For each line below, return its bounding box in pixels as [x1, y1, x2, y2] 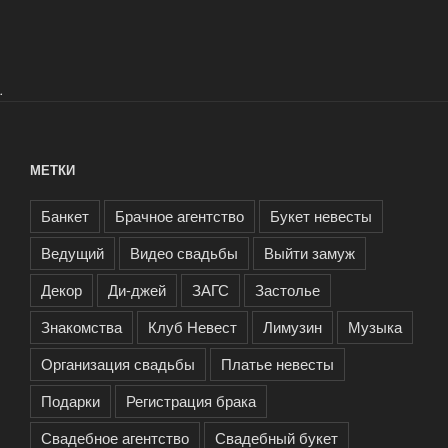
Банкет [41, 205, 89, 227]
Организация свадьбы [41, 353, 195, 375]
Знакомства [41, 316, 122, 338]
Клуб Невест [148, 316, 237, 338]
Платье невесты [221, 353, 334, 375]
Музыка [348, 316, 402, 338]
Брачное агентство [115, 205, 244, 227]
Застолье [255, 279, 320, 301]
